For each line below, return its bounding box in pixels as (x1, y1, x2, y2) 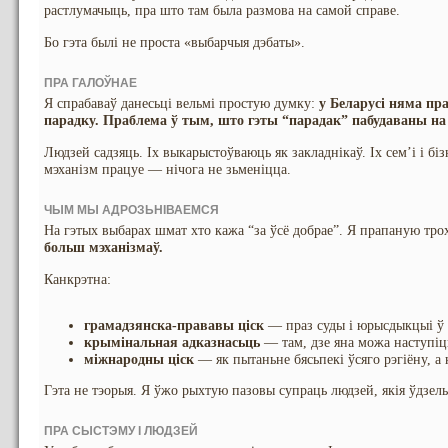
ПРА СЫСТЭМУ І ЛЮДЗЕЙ (44, 424, 198, 438)
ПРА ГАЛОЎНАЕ (44, 76, 137, 90)
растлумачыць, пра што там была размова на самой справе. (44, 3, 400, 18)
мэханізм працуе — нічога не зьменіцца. (44, 162, 291, 177)
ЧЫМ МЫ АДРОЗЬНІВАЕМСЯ (44, 203, 219, 217)
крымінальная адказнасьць (84, 335, 260, 350)
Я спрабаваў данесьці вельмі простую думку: (44, 96, 319, 111)
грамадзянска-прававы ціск (84, 318, 264, 333)
